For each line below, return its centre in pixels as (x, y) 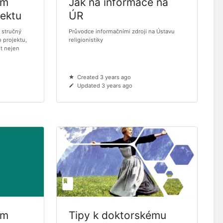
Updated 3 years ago (105, 86)
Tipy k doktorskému (118, 216)
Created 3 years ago (104, 77)
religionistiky (86, 40)
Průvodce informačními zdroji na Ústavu (122, 32)
